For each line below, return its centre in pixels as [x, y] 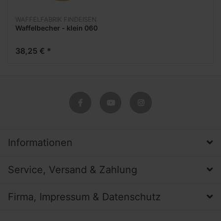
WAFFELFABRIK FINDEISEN [56, 19]
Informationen [40, 143]
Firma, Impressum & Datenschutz [84, 197]
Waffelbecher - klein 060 [56, 28]
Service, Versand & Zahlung [73, 170]
